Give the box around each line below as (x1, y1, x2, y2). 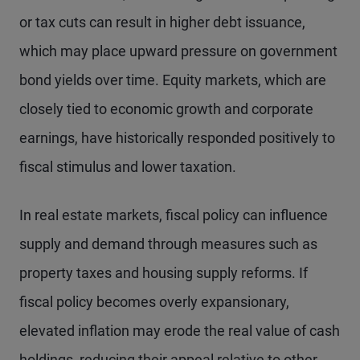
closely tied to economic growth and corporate (19, 100, 313, 118)
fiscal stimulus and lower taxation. (19, 158, 236, 176)
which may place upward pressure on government (19, 43, 337, 60)
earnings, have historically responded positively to (19, 129, 335, 147)
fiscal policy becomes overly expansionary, (19, 293, 289, 311)
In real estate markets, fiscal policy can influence (19, 207, 328, 224)
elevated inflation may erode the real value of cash (19, 322, 340, 340)
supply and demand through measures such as (19, 235, 317, 253)
